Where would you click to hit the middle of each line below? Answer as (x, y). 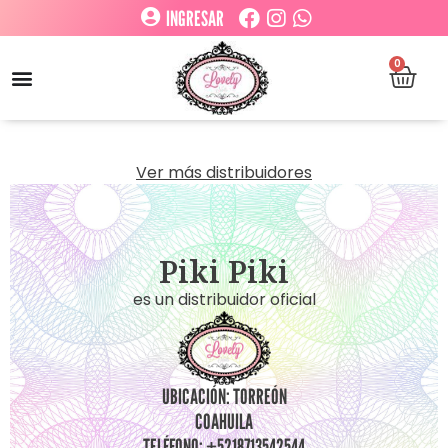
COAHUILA (224, 422)
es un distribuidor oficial (224, 299)
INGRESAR (195, 18)
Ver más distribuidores (224, 173)
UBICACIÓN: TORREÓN (224, 397)
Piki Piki (224, 268)
